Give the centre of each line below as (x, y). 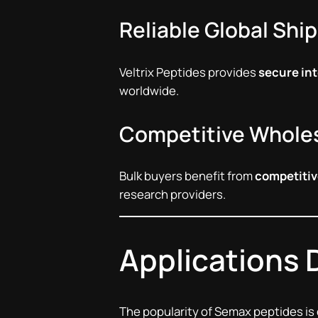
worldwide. (149, 90)
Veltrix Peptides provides (189, 72)
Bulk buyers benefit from (187, 176)
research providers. (172, 194)
